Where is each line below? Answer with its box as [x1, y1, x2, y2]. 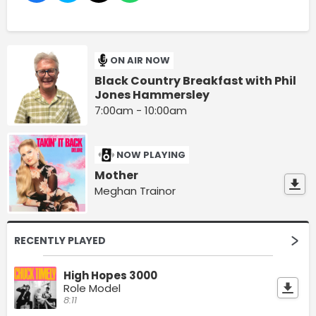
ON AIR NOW [110, 54, 171, 68]
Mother [95, 167, 139, 184]
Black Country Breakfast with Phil [95, 72, 297, 89]
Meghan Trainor [95, 183, 176, 199]
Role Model [63, 280, 121, 296]
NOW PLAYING [116, 148, 186, 162]
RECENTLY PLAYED [14, 233, 106, 248]
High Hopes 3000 [63, 267, 157, 283]
